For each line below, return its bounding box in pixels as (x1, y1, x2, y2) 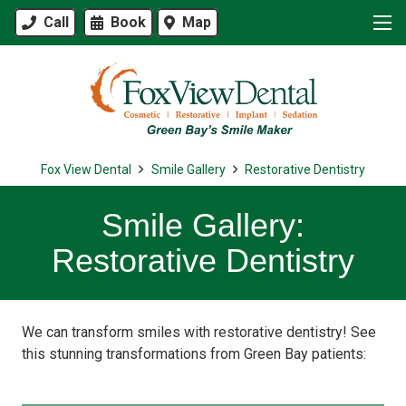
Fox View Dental (40, 162, 131, 177)
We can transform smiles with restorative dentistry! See (22, 324, 376, 341)
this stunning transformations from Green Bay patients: (22, 345, 366, 362)
